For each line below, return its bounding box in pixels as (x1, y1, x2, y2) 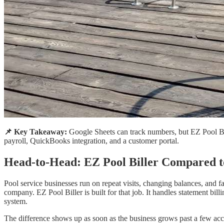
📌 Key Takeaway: (4, 127, 67, 136)
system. (4, 196, 27, 205)
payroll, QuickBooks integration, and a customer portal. (4, 136, 179, 145)
